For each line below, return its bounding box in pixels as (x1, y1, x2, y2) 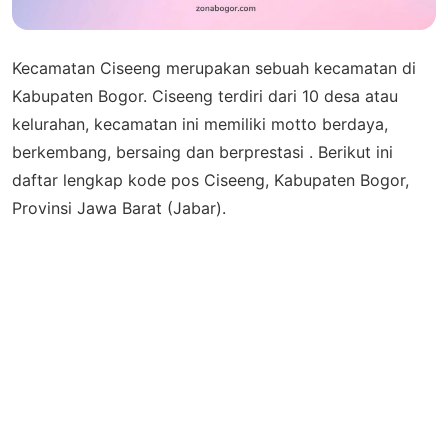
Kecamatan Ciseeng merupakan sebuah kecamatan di (12, 58, 416, 79)
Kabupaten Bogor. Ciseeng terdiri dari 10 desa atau (12, 86, 398, 107)
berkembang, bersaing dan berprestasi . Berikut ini (12, 142, 393, 163)
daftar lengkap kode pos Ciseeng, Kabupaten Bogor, (12, 170, 409, 191)
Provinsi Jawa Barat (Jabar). (12, 198, 226, 219)
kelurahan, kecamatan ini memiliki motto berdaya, (12, 114, 388, 135)
